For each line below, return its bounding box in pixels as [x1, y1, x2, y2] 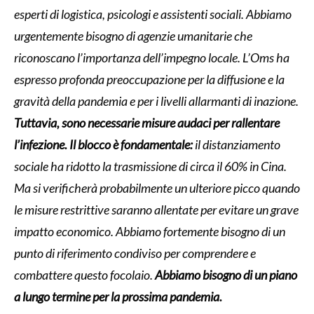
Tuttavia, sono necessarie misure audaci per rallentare [14, 114, 280, 130]
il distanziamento [193, 136, 280, 152]
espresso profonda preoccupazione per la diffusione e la [14, 71, 285, 87]
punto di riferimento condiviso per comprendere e [14, 245, 256, 261]
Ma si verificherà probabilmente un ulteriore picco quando [14, 179, 300, 196]
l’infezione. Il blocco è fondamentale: [14, 136, 193, 152]
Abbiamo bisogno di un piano [155, 266, 297, 282]
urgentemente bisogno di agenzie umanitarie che [14, 27, 252, 43]
